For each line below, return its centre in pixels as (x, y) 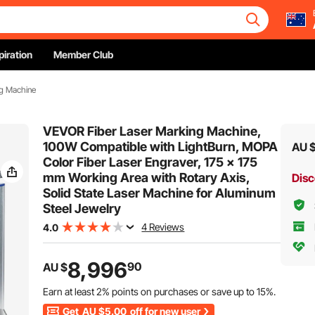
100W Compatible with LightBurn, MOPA (161, 147)
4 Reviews (163, 227)
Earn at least (70, 291)
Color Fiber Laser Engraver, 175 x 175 (150, 162)
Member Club (83, 54)
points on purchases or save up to (184, 291)
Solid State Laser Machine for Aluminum (160, 193)
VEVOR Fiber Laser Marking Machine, (152, 131)
